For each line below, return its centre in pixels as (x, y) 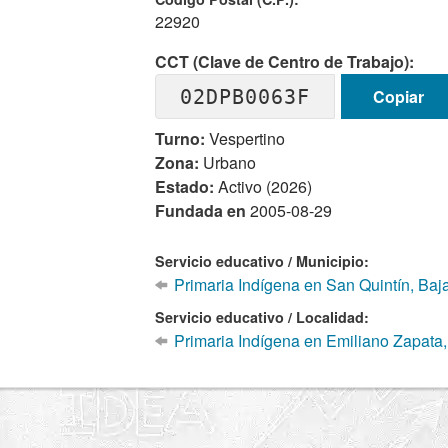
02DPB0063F (245, 96)
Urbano (228, 162)
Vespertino (245, 138)
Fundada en (203, 210)
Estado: (185, 186)
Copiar (398, 96)
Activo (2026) (263, 186)
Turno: (180, 138)
